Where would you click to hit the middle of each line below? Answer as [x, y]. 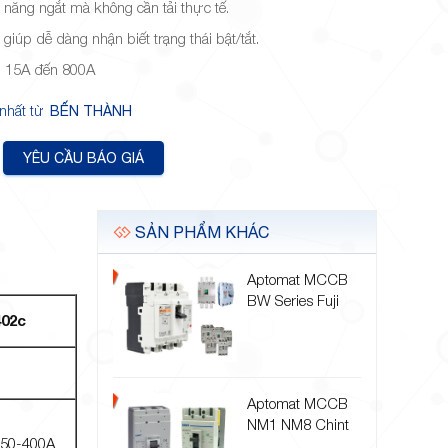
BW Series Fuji [292, 299]
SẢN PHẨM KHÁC [199, 231]
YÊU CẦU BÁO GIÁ [84, 157]
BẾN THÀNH [91, 110]
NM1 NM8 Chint [297, 423]
